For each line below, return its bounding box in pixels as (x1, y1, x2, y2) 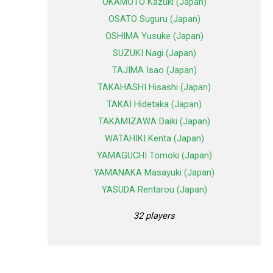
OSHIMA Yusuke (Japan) (105, 30, 204, 42)
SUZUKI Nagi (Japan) (112, 48, 196, 59)
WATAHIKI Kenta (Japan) (104, 133, 204, 144)
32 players (133, 210, 175, 221)
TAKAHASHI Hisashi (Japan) (97, 82, 211, 93)
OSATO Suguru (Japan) (108, 13, 200, 25)
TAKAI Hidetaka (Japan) (107, 99, 202, 110)
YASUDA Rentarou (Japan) (101, 184, 207, 196)
